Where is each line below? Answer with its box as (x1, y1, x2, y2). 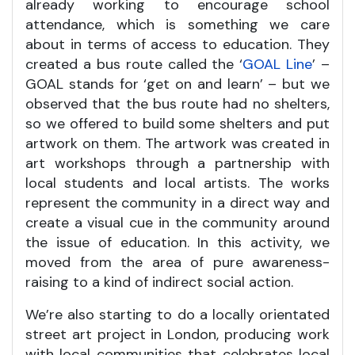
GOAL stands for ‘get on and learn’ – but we (25, 74, 330, 94)
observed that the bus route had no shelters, (25, 94, 330, 113)
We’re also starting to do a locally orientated (25, 304, 330, 324)
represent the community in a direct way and (25, 193, 330, 212)
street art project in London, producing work (25, 324, 330, 344)
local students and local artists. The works (25, 173, 330, 193)
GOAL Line (242, 54, 313, 74)
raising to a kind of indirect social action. (25, 272, 293, 292)
